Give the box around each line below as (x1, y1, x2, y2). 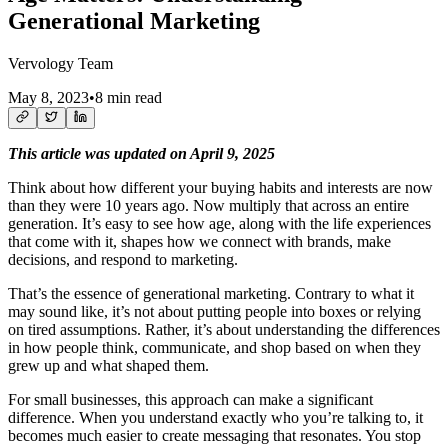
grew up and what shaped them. (8, 356, 209, 374)
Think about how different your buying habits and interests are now (8, 178, 433, 196)
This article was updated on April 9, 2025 (8, 144, 275, 162)
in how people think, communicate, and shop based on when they (8, 338, 421, 356)
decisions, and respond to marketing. (8, 250, 238, 268)
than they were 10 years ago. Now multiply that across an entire (8, 196, 409, 214)
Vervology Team (8, 54, 113, 72)
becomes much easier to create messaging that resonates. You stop (8, 426, 421, 444)
